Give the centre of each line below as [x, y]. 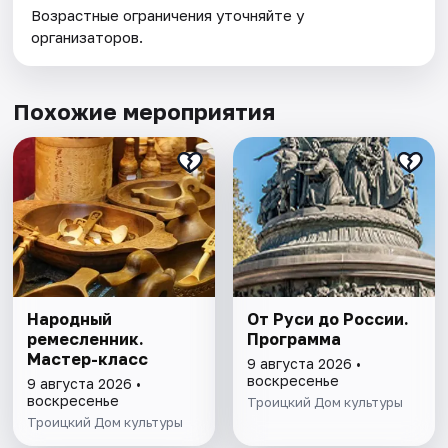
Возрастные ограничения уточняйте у [168, 15]
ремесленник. [86, 339]
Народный [70, 319]
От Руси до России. [327, 319]
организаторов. [87, 37]
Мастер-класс [88, 359]
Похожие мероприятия [144, 112]
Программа [293, 339]
